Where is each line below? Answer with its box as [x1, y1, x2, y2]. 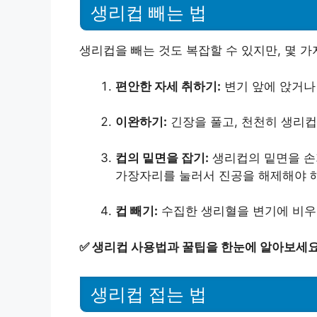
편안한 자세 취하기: [115, 79, 221, 93]
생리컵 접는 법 [91, 284, 207, 305]
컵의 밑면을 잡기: [115, 150, 209, 165]
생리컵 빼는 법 [91, 3, 207, 23]
